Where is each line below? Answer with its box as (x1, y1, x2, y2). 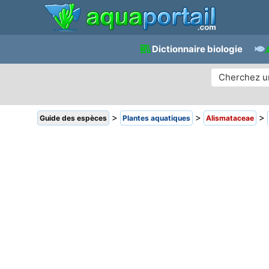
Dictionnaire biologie (151, 43, 243, 55)
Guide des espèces (40, 113, 107, 122)
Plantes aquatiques (122, 113, 190, 122)
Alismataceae (206, 113, 254, 122)
